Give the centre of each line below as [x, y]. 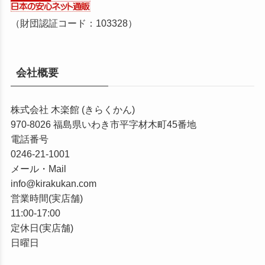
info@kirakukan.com [53, 183]
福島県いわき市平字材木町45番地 [125, 124]
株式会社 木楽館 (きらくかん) [72, 109]
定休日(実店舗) [42, 227]
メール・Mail [38, 168]
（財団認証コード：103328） [74, 23]
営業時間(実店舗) [46, 198]
